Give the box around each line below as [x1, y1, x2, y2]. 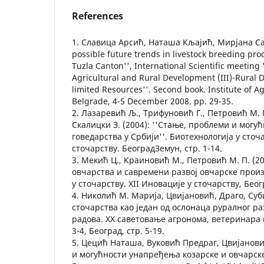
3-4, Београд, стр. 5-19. [72, 225, 164, 236]
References [72, 9, 123, 22]
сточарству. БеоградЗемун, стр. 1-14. [72, 142, 222, 154]
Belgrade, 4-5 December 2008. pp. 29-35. [72, 95, 233, 107]
